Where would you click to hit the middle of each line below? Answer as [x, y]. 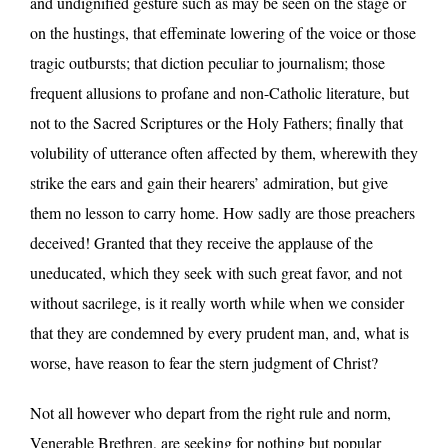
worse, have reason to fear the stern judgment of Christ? [204, 362]
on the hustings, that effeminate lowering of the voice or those [223, 32]
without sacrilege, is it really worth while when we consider [217, 302]
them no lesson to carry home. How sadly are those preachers [222, 212]
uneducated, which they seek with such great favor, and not [216, 272]
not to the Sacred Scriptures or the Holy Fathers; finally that [216, 122]
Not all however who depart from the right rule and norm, [210, 412]
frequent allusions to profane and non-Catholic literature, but [219, 92]
